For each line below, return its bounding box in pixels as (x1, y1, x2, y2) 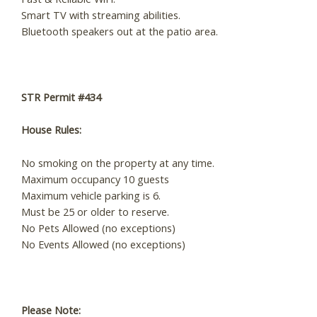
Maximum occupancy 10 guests (21, 171, 169, 186)
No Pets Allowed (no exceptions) (21, 220, 175, 235)
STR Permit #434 (21, 90, 101, 105)
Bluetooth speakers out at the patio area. (21, 24, 218, 39)
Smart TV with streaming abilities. (21, 8, 180, 23)
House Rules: (21, 122, 81, 137)
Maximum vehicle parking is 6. (21, 188, 161, 202)
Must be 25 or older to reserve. (21, 204, 169, 219)
